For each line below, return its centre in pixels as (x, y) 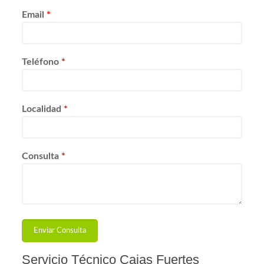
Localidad (43, 109)
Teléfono (42, 62)
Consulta (42, 156)
